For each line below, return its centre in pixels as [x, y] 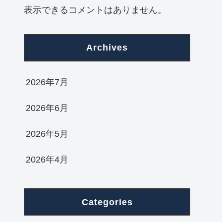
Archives [107, 48]
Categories [107, 202]
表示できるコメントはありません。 [95, 10]
